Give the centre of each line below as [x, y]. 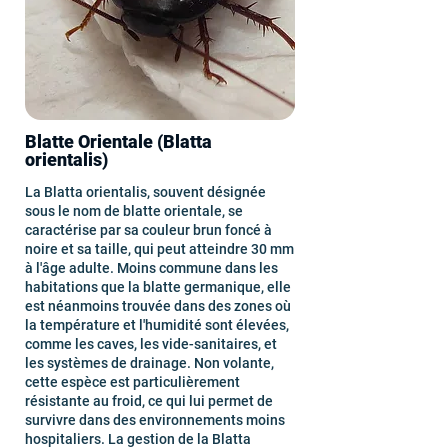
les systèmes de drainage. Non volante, [149, 363]
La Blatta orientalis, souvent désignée [145, 192]
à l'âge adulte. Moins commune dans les [151, 268]
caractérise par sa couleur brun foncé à [148, 230]
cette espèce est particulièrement [132, 382]
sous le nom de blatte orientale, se [134, 211]
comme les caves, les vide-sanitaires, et [151, 344]
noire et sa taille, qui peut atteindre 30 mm [159, 249]
